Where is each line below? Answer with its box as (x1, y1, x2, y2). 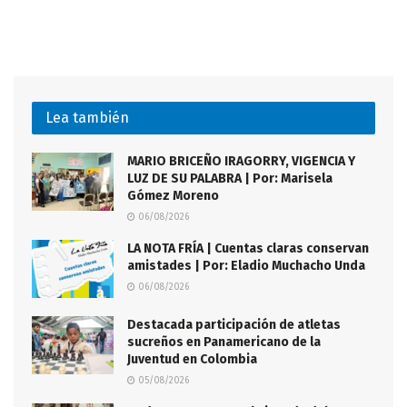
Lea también (45, 108, 129, 126)
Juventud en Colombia (127, 352, 257, 368)
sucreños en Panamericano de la (127, 334, 321, 351)
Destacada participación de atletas (127, 317, 341, 333)
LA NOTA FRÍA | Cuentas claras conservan (127, 240, 369, 256)
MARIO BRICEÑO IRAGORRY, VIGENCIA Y (127, 153, 355, 169)
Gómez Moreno (127, 187, 219, 203)
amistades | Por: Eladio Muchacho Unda (127, 257, 365, 273)
